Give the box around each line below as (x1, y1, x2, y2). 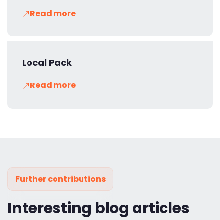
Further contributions (15, 173, 106, 185)
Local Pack (22, 56, 72, 69)
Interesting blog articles (7, 197, 190, 219)
